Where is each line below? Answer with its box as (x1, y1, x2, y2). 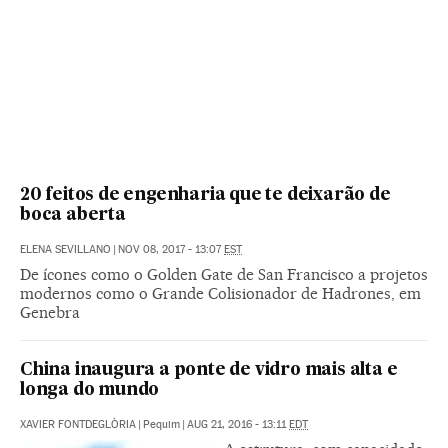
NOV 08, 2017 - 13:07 (118, 242, 224, 256)
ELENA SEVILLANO (20, 242, 111, 256)
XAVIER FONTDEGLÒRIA (20, 417, 136, 431)
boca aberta (20, 206, 126, 224)
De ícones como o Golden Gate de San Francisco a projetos (20, 264, 428, 284)
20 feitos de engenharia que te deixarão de (20, 186, 391, 204)
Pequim (143, 417, 180, 431)
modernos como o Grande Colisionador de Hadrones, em (20, 283, 421, 303)
